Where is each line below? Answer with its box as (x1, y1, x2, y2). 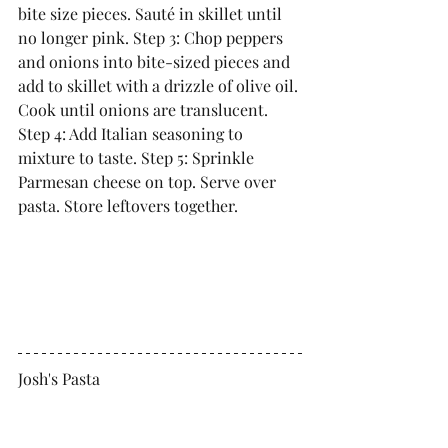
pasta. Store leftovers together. (18, 195, 242, 217)
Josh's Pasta (18, 368, 100, 390)
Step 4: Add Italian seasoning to (18, 123, 247, 145)
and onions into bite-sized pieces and (18, 51, 294, 73)
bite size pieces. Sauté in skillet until (18, 3, 286, 25)
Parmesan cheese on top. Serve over (18, 171, 280, 193)
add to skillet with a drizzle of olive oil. (18, 75, 302, 97)
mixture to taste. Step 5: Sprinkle (18, 147, 258, 169)
